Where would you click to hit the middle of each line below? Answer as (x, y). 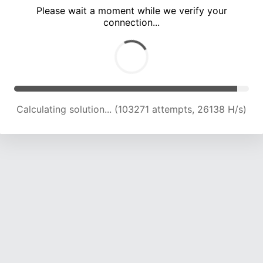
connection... (131, 23)
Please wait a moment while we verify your (131, 11)
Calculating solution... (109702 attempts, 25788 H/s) (131, 109)
